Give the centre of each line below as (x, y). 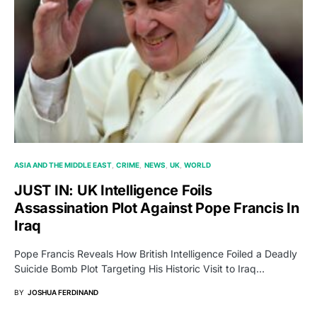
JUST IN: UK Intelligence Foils (113, 191)
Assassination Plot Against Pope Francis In (157, 208)
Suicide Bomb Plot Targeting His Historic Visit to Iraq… (139, 269)
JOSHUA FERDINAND (63, 293)
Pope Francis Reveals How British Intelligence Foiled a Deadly (156, 254)
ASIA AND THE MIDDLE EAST (63, 165)
